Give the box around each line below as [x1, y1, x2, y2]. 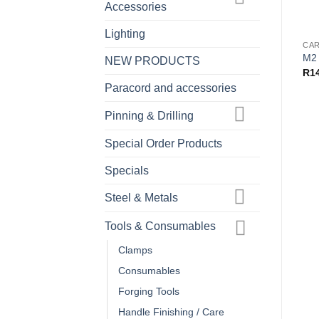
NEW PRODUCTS [105, 54, 200, 67]
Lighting [105, 27, 145, 40]
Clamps [118, 244, 152, 256]
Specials [105, 164, 149, 177]
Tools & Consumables [105, 220, 216, 233]
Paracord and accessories [105, 81, 236, 94]
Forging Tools [118, 286, 179, 298]
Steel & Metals [105, 192, 178, 204]
